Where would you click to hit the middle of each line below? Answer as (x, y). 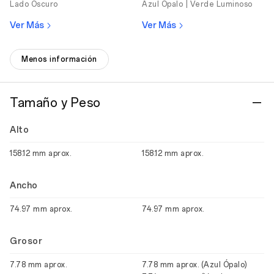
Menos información (59, 59)
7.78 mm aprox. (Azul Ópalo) (195, 265)
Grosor (26, 241)
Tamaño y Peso (55, 103)
